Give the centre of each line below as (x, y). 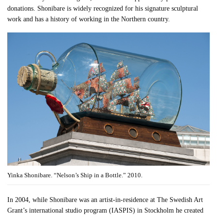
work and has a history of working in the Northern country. (89, 19)
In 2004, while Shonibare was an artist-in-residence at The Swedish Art (105, 200)
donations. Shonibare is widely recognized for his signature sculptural (103, 9)
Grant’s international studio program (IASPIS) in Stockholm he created (106, 210)
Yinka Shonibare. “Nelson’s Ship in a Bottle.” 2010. (75, 175)
